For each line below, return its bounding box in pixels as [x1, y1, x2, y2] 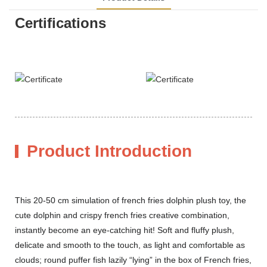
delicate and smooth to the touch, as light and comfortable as [15, 240, 245, 250]
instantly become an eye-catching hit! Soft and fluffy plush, [15, 225, 234, 235]
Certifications [15, 14, 106, 31]
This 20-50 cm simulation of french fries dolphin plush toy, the [15, 195, 246, 205]
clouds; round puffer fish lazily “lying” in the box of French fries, [15, 254, 252, 265]
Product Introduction [27, 141, 192, 160]
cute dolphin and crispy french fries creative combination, [15, 210, 229, 220]
